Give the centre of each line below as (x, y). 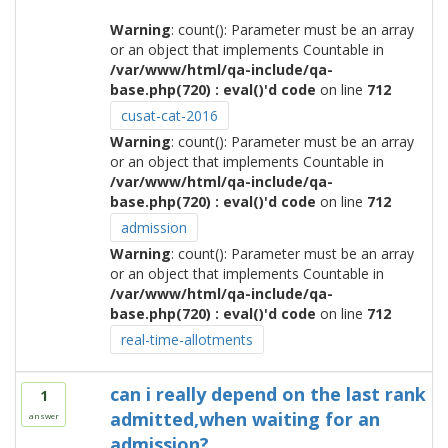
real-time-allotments (186, 339)
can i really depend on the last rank (267, 394)
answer (43, 415)
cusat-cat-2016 (169, 115)
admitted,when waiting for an (244, 419)
